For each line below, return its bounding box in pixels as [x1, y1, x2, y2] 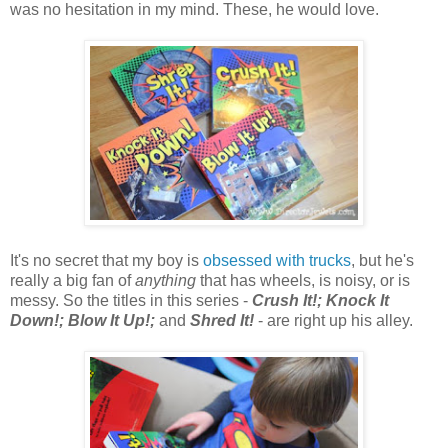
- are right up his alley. [258, 312, 417, 330]
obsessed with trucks [203, 252, 351, 270]
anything [135, 272, 200, 290]
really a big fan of [10, 272, 135, 290]
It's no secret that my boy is [10, 252, 203, 270]
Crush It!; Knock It [252, 292, 389, 310]
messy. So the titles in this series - [10, 292, 252, 310]
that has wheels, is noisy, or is [200, 272, 410, 290]
